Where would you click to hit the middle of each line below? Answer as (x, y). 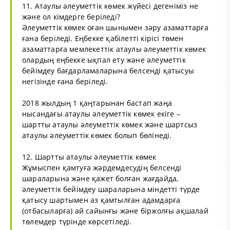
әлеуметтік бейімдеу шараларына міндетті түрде (111, 189)
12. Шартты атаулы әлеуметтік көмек (89, 157)
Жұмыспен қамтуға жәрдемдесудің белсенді (102, 167)
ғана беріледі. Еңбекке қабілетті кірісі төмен (103, 38)
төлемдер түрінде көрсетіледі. (77, 221)
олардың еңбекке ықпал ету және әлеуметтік (104, 60)
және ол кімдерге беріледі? (71, 16)
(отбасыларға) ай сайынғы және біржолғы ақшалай (115, 210)
